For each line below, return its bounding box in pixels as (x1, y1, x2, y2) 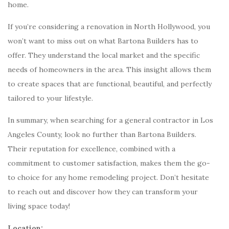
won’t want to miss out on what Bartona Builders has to (8, 36, 198, 45)
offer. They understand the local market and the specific (8, 51, 200, 60)
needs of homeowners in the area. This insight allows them (8, 65, 211, 74)
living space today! (8, 201, 70, 211)
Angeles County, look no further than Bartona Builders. (8, 130, 196, 139)
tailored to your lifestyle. (8, 94, 93, 103)
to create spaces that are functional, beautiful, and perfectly (8, 79, 212, 88)
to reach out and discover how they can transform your (8, 187, 198, 196)
